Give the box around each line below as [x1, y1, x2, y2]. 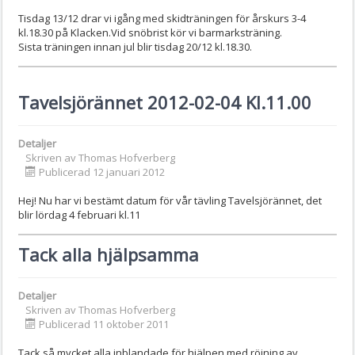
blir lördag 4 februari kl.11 [18, 207, 140, 222]
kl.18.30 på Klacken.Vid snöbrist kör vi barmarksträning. [18, 25, 282, 40]
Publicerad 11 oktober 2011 [39, 316, 169, 331]
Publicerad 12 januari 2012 [39, 164, 165, 179]
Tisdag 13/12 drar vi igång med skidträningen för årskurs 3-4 [18, 10, 306, 25]
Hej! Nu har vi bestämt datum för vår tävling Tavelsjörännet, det [18, 193, 322, 208]
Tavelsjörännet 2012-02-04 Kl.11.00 [18, 90, 311, 114]
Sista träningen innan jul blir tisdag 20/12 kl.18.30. [18, 39, 252, 54]
